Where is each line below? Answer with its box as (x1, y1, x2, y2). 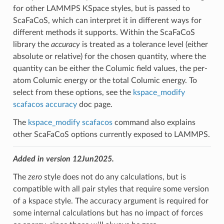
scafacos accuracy (12, 100, 77, 108)
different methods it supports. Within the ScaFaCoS (12, 28, 195, 36)
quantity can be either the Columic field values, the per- (12, 64, 207, 72)
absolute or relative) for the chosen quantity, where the (12, 52, 206, 60)
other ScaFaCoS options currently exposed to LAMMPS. (12, 130, 210, 138)
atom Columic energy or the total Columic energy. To (12, 76, 197, 84)
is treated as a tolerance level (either (79, 40, 208, 48)
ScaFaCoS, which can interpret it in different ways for (12, 16, 201, 24)
